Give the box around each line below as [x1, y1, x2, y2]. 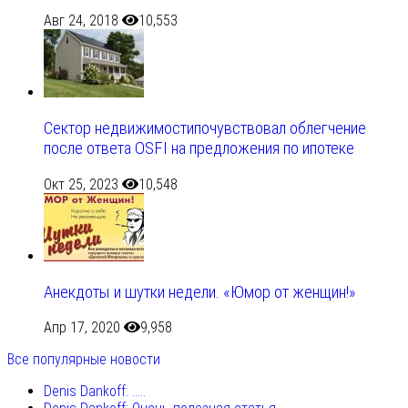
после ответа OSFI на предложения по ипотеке [44, 138, 354, 159]
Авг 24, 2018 [44, 12, 118, 30]
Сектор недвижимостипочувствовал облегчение [44, 118, 366, 139]
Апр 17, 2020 [44, 319, 120, 337]
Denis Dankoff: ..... [44, 382, 146, 401]
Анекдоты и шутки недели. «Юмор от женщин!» [44, 281, 356, 302]
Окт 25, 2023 [44, 175, 118, 193]
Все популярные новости [7, 351, 160, 369]
